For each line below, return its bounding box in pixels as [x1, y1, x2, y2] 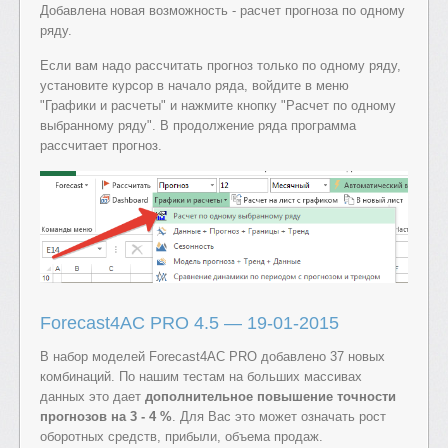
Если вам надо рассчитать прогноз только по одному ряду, [40, 58, 401, 73]
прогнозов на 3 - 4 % [40, 408, 172, 424]
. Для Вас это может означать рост [172, 408, 386, 424]
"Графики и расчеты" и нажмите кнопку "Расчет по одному [40, 98, 396, 113]
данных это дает [40, 388, 145, 404]
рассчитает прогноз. [40, 138, 162, 153]
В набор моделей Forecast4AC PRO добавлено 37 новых [40, 348, 385, 364]
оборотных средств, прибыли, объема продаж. [40, 428, 323, 444]
